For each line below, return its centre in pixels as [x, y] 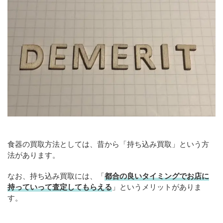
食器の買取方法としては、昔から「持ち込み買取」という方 [108, 144]
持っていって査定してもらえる [60, 187]
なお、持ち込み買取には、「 [56, 176]
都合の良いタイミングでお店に [157, 176]
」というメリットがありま [157, 187]
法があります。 [34, 155]
